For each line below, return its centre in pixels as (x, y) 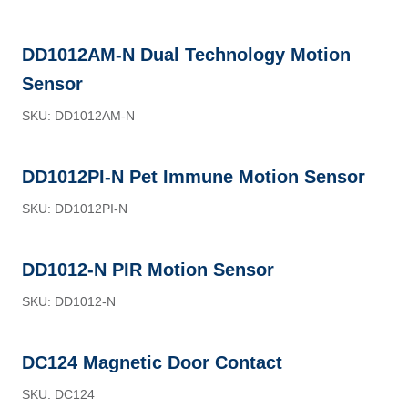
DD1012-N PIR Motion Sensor (148, 270)
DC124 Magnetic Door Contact (152, 362)
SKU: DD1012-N (69, 301)
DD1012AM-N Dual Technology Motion (186, 55)
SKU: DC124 (58, 394)
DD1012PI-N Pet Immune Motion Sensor (194, 177)
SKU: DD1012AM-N (78, 116)
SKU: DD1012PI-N (75, 209)
